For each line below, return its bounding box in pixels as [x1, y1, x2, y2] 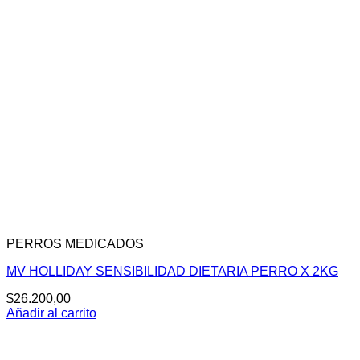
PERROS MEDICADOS [6, 237, 144, 252]
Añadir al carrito [6, 306, 96, 321]
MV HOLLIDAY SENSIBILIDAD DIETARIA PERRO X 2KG [6, 264, 338, 279]
